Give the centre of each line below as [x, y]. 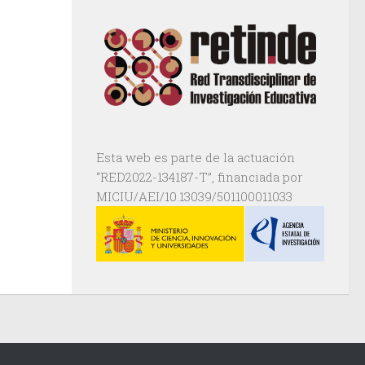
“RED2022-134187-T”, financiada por [199, 176]
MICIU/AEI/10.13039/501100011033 [194, 196]
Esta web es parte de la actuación [196, 157]
